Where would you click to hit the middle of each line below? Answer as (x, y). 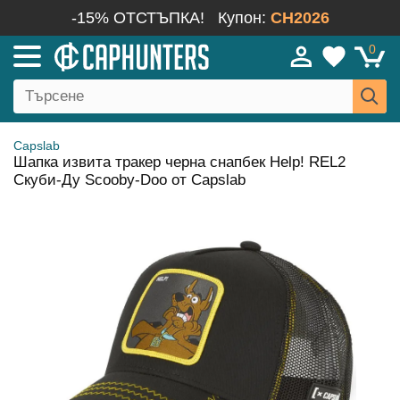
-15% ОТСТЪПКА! (137, 18)
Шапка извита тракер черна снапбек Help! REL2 (179, 162)
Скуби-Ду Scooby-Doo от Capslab (129, 180)
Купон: (244, 18)
